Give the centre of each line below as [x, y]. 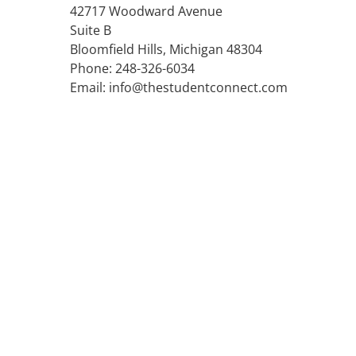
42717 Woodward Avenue [146, 12]
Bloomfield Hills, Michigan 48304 [166, 50]
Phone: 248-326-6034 [132, 69]
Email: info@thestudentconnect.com [179, 88]
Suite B [91, 31]
